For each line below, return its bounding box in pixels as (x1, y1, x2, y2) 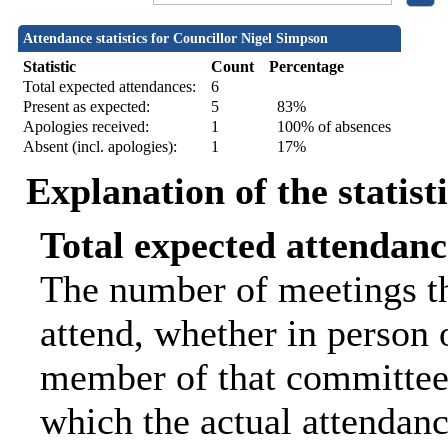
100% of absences (268, 118, 391, 136)
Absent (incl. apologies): (22, 138, 177, 156)
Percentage (268, 58, 344, 76)
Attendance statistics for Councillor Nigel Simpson (22, 31, 328, 47)
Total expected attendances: (22, 78, 196, 96)
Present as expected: (22, 98, 150, 116)
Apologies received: (22, 118, 149, 136)
